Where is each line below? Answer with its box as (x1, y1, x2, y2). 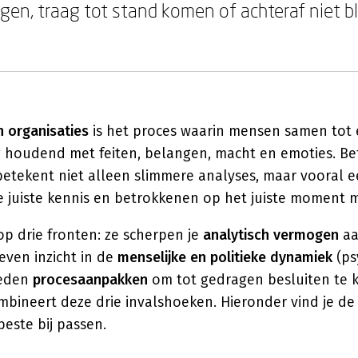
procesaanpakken (33, 271, 148, 288)
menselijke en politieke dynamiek (117, 249, 332, 266)
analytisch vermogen (203, 226, 339, 244)
